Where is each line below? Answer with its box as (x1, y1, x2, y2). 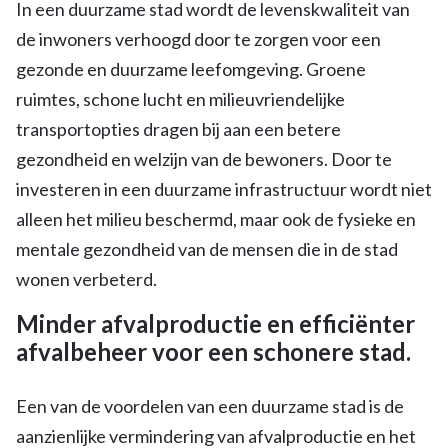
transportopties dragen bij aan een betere (16, 117, 341, 140)
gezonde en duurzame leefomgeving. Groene (16, 57, 366, 80)
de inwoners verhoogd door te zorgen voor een (16, 27, 381, 50)
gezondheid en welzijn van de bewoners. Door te (16, 147, 392, 170)
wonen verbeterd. (16, 267, 157, 290)
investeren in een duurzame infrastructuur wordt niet (16, 177, 432, 200)
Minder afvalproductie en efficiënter (16, 308, 415, 338)
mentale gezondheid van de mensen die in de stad (16, 237, 398, 260)
